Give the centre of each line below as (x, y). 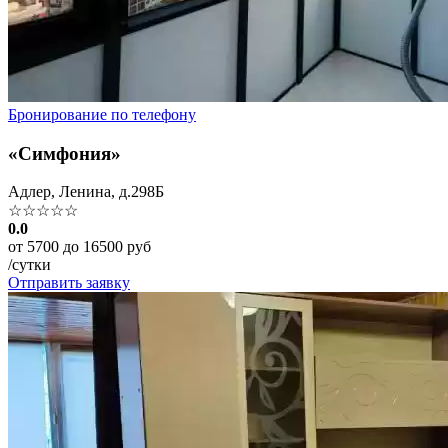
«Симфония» (64, 153)
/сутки (29, 265)
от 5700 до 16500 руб (79, 247)
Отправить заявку (69, 283)
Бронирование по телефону (102, 115)
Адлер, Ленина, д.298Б (86, 192)
